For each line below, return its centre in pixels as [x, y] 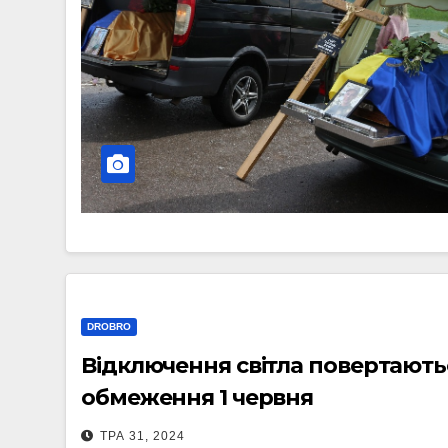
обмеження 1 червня [197, 397]
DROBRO [109, 326]
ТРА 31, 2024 [142, 436]
